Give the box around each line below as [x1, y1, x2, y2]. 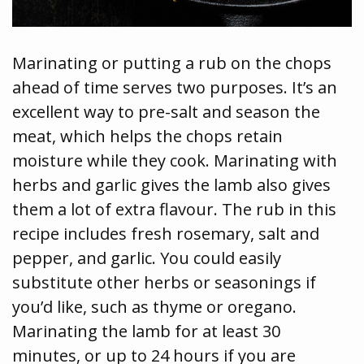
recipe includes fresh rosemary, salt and [12, 223, 319, 245]
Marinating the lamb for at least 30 [12, 320, 280, 343]
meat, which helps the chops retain [12, 125, 283, 148]
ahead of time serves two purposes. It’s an [12, 76, 337, 99]
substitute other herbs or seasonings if [12, 271, 316, 294]
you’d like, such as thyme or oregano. [12, 296, 297, 318]
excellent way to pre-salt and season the [12, 101, 320, 123]
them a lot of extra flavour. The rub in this [12, 198, 336, 221]
